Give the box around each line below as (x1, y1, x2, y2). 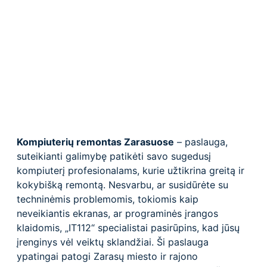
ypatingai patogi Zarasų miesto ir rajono (17, 250, 198, 262)
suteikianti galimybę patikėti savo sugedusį (17, 150, 211, 162)
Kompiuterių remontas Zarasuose (17, 135, 174, 148)
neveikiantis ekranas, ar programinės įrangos (17, 207, 218, 219)
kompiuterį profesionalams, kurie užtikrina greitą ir (17, 164, 244, 176)
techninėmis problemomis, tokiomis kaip (17, 193, 198, 205)
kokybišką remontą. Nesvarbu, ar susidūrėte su (17, 178, 228, 191)
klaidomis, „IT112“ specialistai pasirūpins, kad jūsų (17, 221, 240, 234)
